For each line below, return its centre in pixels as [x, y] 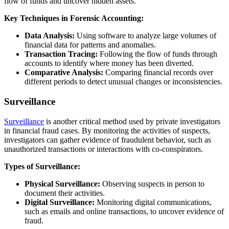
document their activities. [65, 193]
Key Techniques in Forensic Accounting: [74, 18]
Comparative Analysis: [64, 73]
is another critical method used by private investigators [132, 121]
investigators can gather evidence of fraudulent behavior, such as [108, 140]
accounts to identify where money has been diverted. [109, 63]
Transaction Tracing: [61, 54]
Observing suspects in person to [152, 184]
